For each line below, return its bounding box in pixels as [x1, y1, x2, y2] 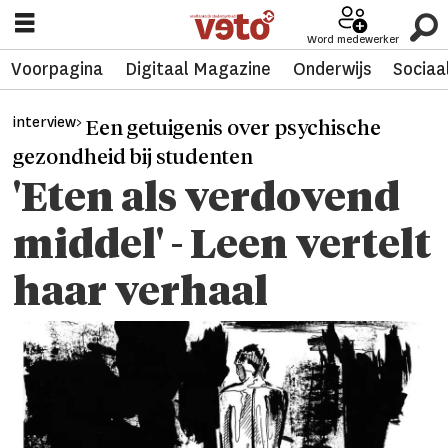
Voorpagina [10, 58, 103, 81]
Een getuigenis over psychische [86, 117, 382, 140]
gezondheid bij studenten [13, 146, 254, 169]
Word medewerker [307, 32, 399, 46]
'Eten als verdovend [13, 180, 401, 221]
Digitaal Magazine [124, 58, 271, 81]
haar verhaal [13, 274, 269, 315]
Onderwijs [292, 58, 371, 81]
